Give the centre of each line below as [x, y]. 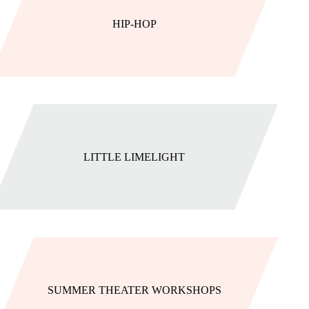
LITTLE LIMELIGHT [134, 157]
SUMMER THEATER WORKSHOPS [134, 290]
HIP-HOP [134, 24]
